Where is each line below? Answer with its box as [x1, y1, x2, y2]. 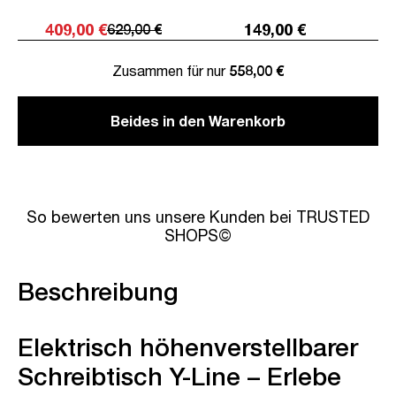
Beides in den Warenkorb [110, 111, 286, 129]
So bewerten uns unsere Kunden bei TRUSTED [27, 206, 369, 226]
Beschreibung [18, 276, 179, 306]
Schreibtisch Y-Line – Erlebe [18, 361, 341, 391]
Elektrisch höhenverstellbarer [18, 331, 358, 362]
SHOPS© [164, 225, 232, 245]
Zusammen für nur [112, 61, 229, 79]
